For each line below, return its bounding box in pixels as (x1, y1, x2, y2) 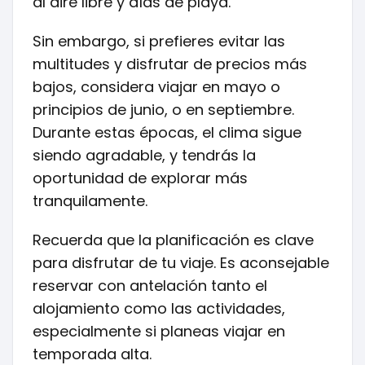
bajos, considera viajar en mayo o (33, 77, 280, 97)
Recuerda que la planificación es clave (33, 230, 314, 250)
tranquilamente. (33, 191, 147, 211)
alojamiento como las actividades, (33, 298, 285, 319)
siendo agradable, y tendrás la (33, 145, 256, 165)
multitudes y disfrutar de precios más (33, 54, 307, 74)
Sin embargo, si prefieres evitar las (33, 31, 285, 51)
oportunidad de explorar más (33, 168, 248, 188)
